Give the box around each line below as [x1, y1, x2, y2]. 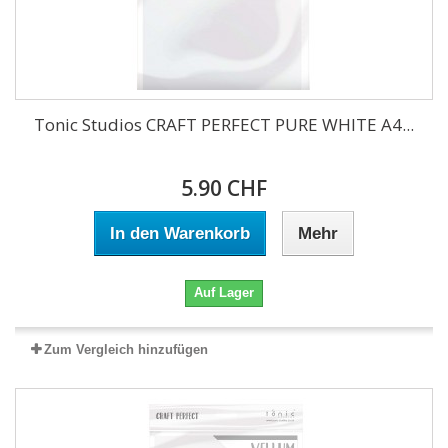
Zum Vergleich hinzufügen [44, 342, 208, 357]
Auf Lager [194, 285, 254, 300]
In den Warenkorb [110, 224, 250, 243]
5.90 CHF [181, 174, 267, 202]
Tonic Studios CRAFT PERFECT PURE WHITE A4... [34, 113, 414, 136]
